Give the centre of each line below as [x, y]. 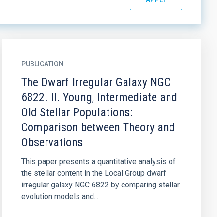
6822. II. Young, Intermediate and [99, 97]
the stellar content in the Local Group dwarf [93, 173]
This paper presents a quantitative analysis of [98, 162]
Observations [52, 142]
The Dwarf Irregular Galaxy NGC [96, 82]
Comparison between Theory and [98, 127]
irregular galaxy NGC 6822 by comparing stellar [100, 185]
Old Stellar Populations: [77, 112]
